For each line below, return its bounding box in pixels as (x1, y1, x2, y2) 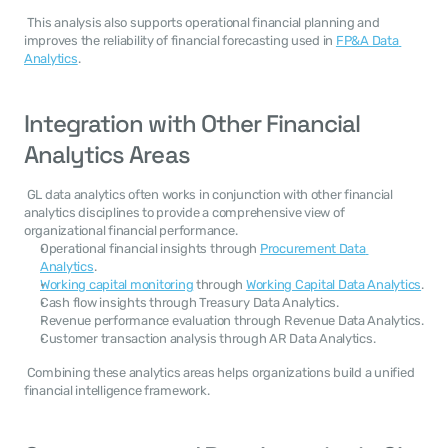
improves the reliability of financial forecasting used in (24, 33, 336, 48)
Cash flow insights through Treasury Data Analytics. (40, 295, 339, 310)
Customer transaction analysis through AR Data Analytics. (40, 331, 376, 346)
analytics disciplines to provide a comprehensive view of (24, 205, 345, 220)
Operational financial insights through (40, 241, 260, 256)
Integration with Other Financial (24, 108, 361, 139)
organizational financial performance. (24, 223, 241, 238)
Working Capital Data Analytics (245, 277, 422, 292)
